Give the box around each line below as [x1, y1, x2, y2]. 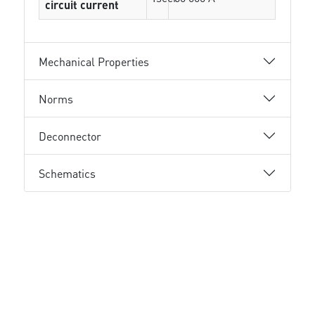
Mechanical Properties [39, 53, 150, 69]
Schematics [39, 165, 96, 181]
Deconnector [39, 128, 102, 143]
